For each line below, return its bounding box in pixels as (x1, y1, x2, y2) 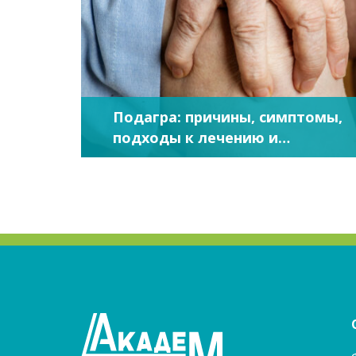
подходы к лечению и (113, 128, 278, 147)
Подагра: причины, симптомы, (113, 107, 342, 126)
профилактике (113, 149, 224, 168)
